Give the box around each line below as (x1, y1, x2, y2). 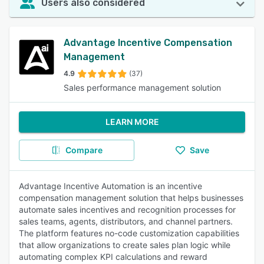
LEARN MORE (105, 117, 159, 127)
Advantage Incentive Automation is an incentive (19, 181, 202, 191)
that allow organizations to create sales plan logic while (19, 240, 230, 250)
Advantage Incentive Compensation (64, 37, 232, 48)
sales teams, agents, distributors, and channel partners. (19, 216, 233, 226)
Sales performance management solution (64, 82, 221, 93)
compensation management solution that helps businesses (19, 193, 243, 203)
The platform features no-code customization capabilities (19, 228, 239, 238)
